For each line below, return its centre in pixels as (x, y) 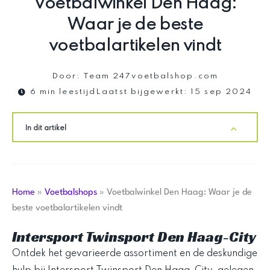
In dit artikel (46, 129)
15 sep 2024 (221, 92)
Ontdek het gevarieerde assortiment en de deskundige (135, 254)
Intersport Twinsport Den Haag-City (134, 237)
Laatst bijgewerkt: (142, 92)
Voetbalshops (71, 193)
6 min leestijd (63, 92)
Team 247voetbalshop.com (149, 77)
